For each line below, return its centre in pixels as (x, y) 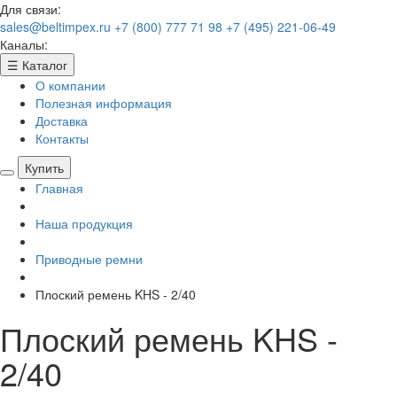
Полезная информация (104, 103)
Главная (59, 188)
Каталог (45, 65)
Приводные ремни (89, 259)
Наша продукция (84, 223)
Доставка (62, 121)
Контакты (62, 138)
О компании (70, 85)
